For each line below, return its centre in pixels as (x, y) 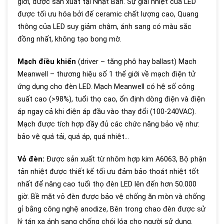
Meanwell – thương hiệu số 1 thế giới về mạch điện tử (106, 74)
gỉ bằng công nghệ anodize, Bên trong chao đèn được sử (111, 209)
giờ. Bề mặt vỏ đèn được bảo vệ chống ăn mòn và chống (111, 197)
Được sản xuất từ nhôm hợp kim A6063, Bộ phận (125, 159)
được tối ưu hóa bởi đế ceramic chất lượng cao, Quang (108, 14)
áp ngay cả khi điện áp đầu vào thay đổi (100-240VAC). (107, 112)
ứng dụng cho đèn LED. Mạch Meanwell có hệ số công (106, 87)
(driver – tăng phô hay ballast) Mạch (136, 62)
